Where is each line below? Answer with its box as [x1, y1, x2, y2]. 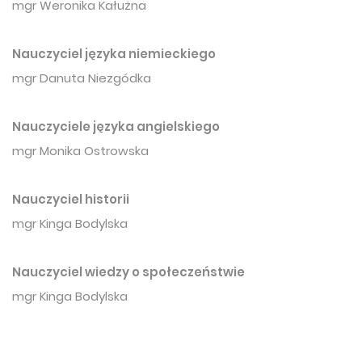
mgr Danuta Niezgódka [12, 69, 151, 87]
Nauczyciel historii [12, 191, 129, 208]
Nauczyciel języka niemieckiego [12, 45, 216, 63]
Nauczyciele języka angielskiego [12, 118, 220, 136]
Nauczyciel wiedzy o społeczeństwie [12, 263, 245, 281]
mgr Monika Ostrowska [12, 142, 152, 160]
